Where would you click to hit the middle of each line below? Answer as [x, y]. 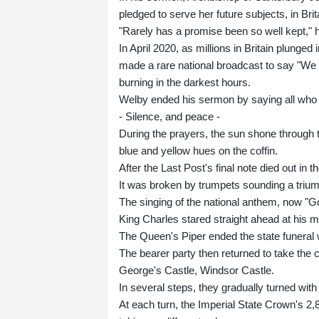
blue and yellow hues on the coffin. [198, 151]
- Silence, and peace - [169, 117]
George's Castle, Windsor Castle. [197, 271]
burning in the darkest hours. [185, 83]
